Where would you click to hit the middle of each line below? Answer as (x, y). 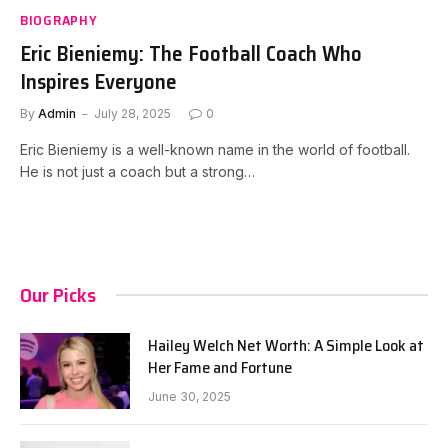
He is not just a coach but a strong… (137, 171)
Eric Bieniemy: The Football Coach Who (191, 53)
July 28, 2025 (132, 113)
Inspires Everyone (98, 81)
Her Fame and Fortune (220, 367)
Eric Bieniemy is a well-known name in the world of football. (215, 149)
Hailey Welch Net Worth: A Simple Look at (286, 345)
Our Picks (58, 294)
